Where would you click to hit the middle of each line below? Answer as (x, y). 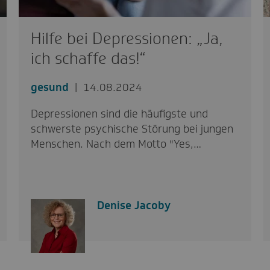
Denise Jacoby (133, 205)
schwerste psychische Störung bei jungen (132, 129)
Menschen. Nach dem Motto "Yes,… (116, 144)
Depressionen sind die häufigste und (119, 114)
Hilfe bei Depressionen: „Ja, (127, 38)
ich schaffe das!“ (88, 58)
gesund (49, 87)
